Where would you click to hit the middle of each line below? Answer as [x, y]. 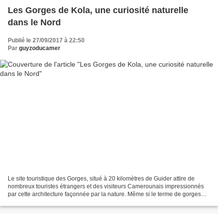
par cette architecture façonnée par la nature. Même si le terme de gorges [104, 194]
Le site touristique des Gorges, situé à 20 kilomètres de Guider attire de [101, 178]
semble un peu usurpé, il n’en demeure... [62, 202]
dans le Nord [34, 23]
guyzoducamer [40, 48]
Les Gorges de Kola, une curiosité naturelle [98, 10]
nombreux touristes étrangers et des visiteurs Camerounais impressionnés [106, 186]
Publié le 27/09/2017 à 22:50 [46, 41]
